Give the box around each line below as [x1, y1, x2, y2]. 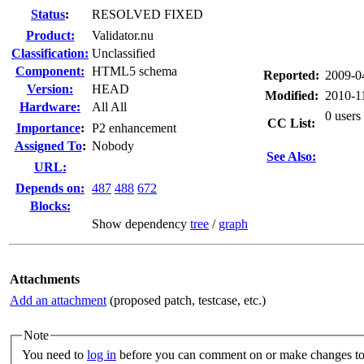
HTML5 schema [92, 64, 177, 78]
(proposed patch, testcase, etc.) [106, 293, 266, 307]
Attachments [10, 272, 80, 286]
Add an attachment [10, 293, 106, 307]
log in [87, 347, 116, 362]
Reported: [263, 68, 319, 82]
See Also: [266, 149, 316, 163]
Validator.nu [92, 28, 154, 42]
